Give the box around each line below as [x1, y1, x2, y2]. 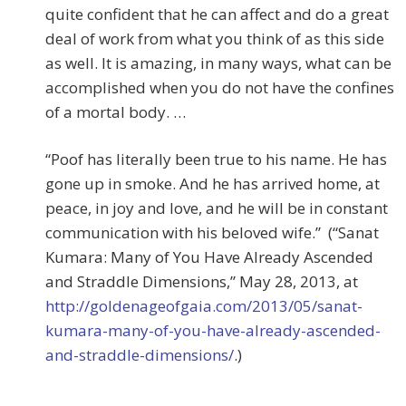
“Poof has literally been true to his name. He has [45, 149, 387, 170]
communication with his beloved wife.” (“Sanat [45, 222, 379, 244]
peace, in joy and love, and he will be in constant [45, 198, 388, 219]
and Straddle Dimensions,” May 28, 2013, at [45, 271, 358, 293]
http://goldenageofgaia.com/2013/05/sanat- [45, 295, 362, 317]
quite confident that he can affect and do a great [45, 4, 389, 25]
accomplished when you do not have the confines [45, 77, 394, 99]
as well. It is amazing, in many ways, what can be [45, 53, 391, 74]
